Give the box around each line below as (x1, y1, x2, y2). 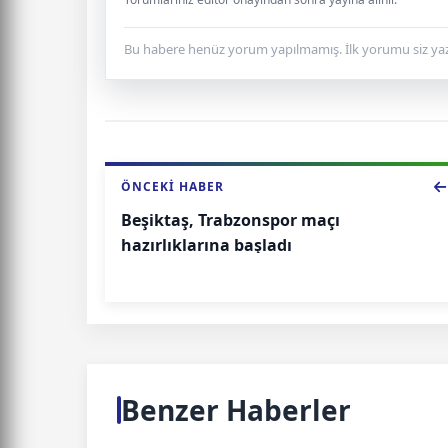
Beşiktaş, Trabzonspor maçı (121, 208, 340, 231)
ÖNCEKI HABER (121, 177, 224, 195)
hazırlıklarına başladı (121, 233, 292, 256)
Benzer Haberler (121, 390, 351, 429)
